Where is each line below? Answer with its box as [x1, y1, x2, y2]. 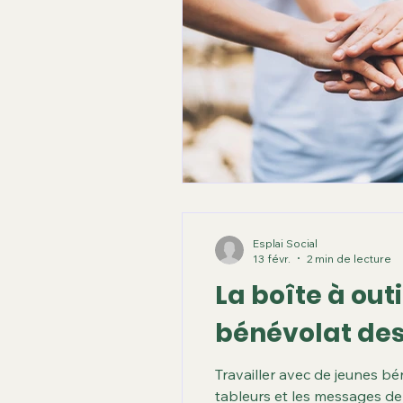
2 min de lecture [307, 251, 391, 265]
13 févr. [253, 251, 291, 265]
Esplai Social [253, 236, 318, 250]
